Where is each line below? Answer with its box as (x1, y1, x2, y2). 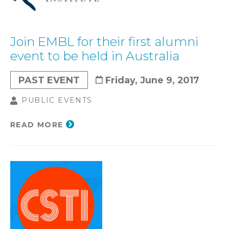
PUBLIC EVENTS (21, 95, 93, 105)
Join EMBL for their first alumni (10, 34, 198, 49)
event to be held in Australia (10, 48, 179, 63)
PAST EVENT (18, 74, 80, 85)
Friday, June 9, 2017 (105, 74, 199, 85)
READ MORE (10, 120, 63, 129)
